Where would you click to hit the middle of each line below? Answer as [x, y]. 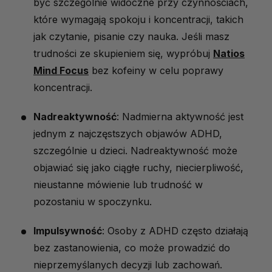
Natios [229, 54]
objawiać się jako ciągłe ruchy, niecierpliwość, [138, 168]
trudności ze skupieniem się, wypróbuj [123, 54]
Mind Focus [61, 71]
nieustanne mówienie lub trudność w [118, 185]
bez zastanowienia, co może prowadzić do [132, 248]
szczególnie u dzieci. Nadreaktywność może [135, 151]
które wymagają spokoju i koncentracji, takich [138, 20]
